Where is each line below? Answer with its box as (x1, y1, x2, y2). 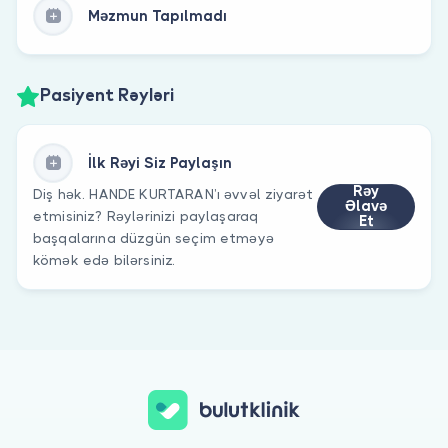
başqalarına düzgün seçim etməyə (33, 229, 274, 246)
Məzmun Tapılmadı (88, 6, 227, 25)
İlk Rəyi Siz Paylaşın (88, 153, 232, 172)
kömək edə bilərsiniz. (33, 251, 176, 268)
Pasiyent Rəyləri (40, 88, 174, 105)
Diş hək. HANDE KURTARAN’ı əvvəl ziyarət (33, 185, 314, 202)
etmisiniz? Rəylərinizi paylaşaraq (33, 207, 259, 224)
